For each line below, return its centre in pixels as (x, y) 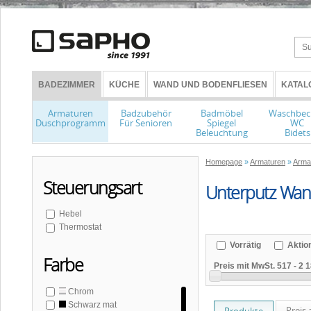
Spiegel (222, 123)
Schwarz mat (91, 304)
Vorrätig (244, 245)
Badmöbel (221, 113)
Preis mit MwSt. (244, 266)
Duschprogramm (70, 123)
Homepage (224, 162)
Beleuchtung (221, 133)
